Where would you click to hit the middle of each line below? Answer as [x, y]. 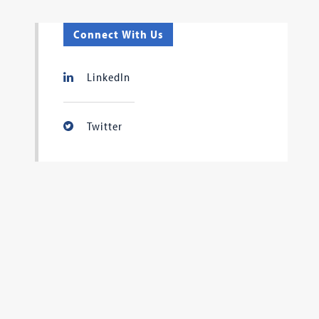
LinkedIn [108, 77]
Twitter [104, 126]
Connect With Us [118, 34]
